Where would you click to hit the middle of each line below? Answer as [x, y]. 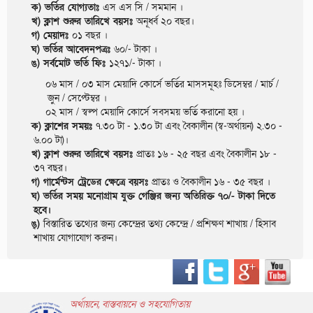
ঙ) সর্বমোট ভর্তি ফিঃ [70, 63]
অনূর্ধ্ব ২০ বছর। [165, 21]
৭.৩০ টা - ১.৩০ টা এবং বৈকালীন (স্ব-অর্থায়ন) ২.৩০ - [189, 126]
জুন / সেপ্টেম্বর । [77, 98]
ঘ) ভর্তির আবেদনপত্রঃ [73, 49]
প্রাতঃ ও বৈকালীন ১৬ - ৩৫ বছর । [211, 182]
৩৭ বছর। [50, 168]
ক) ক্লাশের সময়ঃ [64, 126]
